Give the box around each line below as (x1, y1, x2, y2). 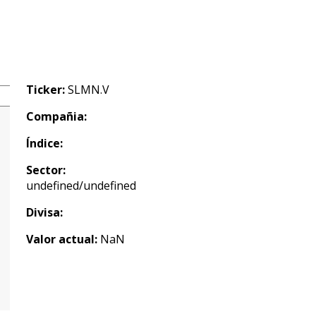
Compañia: (26, 109, 87, 124)
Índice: (26, 135, 63, 151)
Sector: (26, 162, 66, 178)
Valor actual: (26, 231, 97, 247)
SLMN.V (65, 82, 109, 97)
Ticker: (26, 82, 65, 97)
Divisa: (26, 205, 63, 220)
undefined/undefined (26, 178, 136, 193)
